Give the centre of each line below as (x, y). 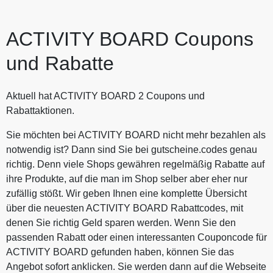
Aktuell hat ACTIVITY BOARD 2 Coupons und (105, 96)
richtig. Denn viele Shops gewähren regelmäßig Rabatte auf (135, 164)
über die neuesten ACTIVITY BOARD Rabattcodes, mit (125, 208)
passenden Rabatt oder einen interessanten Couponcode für (136, 237)
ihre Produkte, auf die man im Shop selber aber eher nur (127, 179)
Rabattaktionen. (40, 110)
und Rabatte (60, 63)
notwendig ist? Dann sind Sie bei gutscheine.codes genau (132, 149)
